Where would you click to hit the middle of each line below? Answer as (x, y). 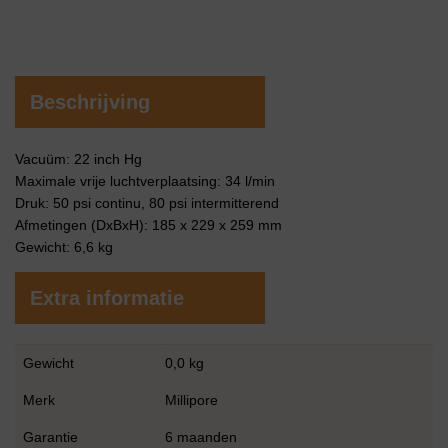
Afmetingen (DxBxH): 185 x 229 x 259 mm (148, 225)
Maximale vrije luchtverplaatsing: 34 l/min (145, 181)
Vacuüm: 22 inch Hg (78, 159)
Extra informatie (107, 298)
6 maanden (201, 437)
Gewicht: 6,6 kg (64, 247)
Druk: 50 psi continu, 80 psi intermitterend (147, 203)
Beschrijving (90, 102)
